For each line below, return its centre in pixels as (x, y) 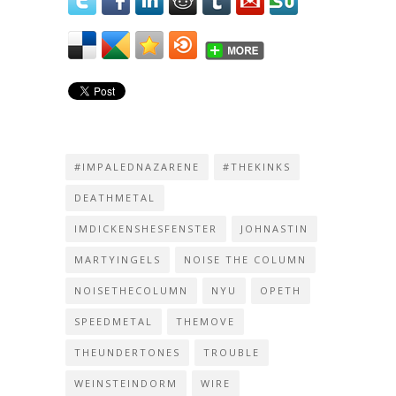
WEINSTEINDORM (126, 383)
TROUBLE (232, 352)
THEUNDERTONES (127, 352)
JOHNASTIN (274, 228)
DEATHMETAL (115, 198)
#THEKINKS (257, 167)
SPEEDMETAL (114, 321)
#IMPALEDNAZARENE (137, 167)
